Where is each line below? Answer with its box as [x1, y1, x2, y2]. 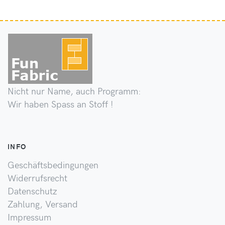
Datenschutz [8, 184, 57, 197]
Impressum [8, 210, 51, 223]
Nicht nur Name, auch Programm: [8, 84, 141, 97]
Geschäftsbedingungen [8, 158, 98, 171]
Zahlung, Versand [8, 197, 78, 210]
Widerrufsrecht [8, 171, 67, 184]
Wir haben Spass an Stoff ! [8, 97, 114, 110]
